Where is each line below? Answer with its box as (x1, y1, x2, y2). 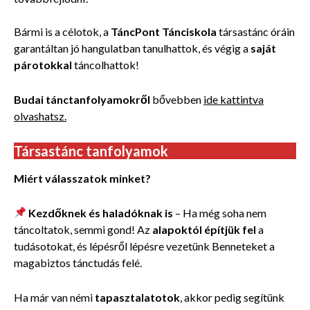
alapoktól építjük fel (152, 222, 256, 236)
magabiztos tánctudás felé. (14, 255, 142, 269)
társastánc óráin (219, 24, 295, 38)
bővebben (150, 92, 203, 106)
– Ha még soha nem (173, 206, 267, 219)
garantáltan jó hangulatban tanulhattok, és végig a (14, 41, 250, 55)
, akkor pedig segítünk (180, 290, 284, 304)
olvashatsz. (14, 109, 66, 122)
